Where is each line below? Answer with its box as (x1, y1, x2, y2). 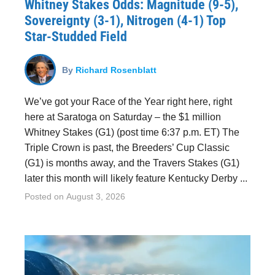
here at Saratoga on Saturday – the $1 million (25, 112, 221, 122)
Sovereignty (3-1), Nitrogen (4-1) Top (25, 13, 226, 28)
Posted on (25, 192, 66, 201)
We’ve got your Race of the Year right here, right (25, 96, 232, 107)
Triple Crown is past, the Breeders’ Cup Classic (25, 142, 230, 153)
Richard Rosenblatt (76, 64, 157, 74)
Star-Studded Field (25, 29, 127, 44)
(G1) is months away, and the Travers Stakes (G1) (25, 158, 239, 168)
